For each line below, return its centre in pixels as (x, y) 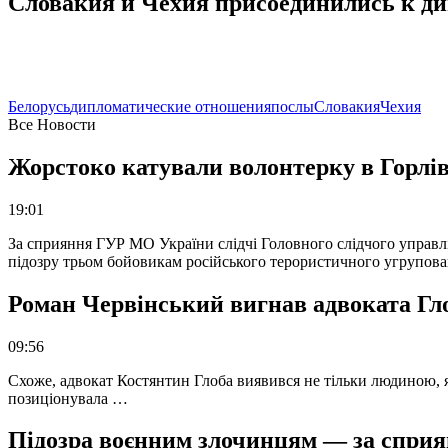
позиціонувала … (68, 398)
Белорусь (39, 106)
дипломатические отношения (170, 106)
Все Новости (52, 124)
